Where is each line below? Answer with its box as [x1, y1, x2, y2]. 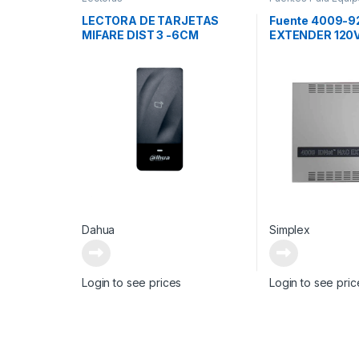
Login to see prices [81, 275, 182, 289]
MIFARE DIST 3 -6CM [81, 27, 199, 42]
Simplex [268, 222, 311, 236]
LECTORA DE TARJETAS [81, 13, 220, 27]
